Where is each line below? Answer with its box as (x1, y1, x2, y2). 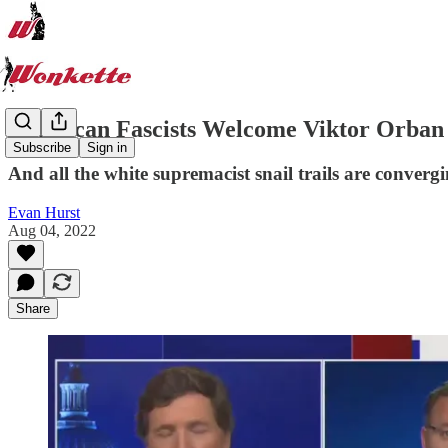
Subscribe (13, 140, 71, 156)
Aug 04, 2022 (8, 221, 96, 239)
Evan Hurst (8, 203, 80, 221)
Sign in (87, 140, 127, 156)
